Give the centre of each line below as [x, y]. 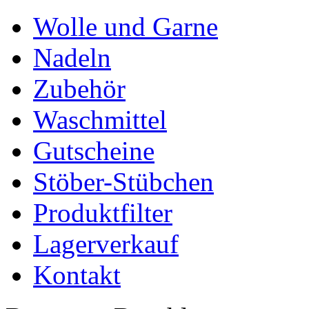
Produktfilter [103, 213]
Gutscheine [94, 151]
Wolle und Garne [126, 27]
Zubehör [79, 89]
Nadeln [72, 58]
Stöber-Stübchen [123, 182]
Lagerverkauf [106, 244]
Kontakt [77, 275]
